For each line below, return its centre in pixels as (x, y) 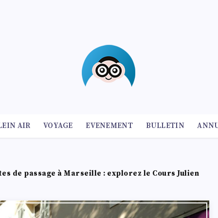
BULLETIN (165, 126)
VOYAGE (58, 126)
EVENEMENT (109, 126)
